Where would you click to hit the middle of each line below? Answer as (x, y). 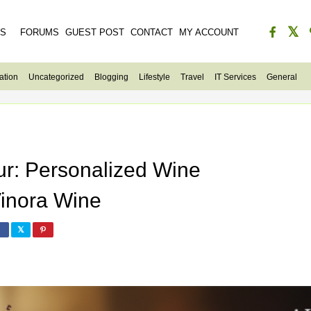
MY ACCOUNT (209, 32)
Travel (192, 77)
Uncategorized (56, 77)
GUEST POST (95, 32)
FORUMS (40, 32)
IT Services (235, 77)
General (282, 77)
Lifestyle (154, 77)
